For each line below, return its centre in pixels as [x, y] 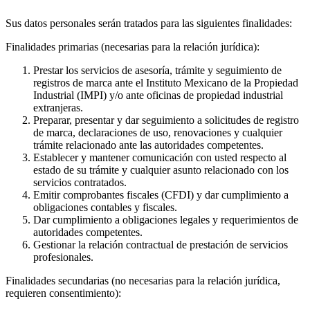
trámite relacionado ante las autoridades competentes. [148, 145]
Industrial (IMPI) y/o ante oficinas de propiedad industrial [158, 95]
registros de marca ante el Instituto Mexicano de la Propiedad [166, 83]
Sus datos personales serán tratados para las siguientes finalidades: [149, 24]
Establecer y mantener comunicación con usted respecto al [160, 158]
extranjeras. [58, 108]
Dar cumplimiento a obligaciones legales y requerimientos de [166, 220]
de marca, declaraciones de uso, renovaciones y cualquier [158, 133]
